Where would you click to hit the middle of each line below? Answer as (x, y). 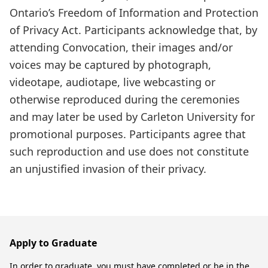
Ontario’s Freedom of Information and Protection (134, 13)
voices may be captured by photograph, (110, 65)
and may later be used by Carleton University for (132, 117)
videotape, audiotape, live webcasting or (112, 82)
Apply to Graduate (53, 243)
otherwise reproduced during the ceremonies (125, 99)
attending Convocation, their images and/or (121, 47)
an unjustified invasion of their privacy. (108, 169)
